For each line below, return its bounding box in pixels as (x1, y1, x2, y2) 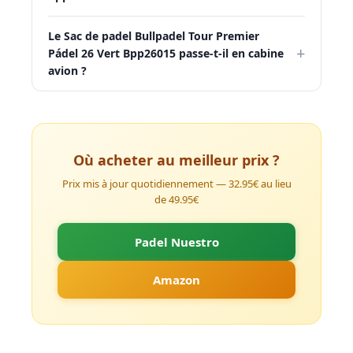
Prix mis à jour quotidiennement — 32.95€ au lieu (61, 176, 292, 191)
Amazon (153, 271, 200, 288)
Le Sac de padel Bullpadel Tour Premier (48, 28, 259, 43)
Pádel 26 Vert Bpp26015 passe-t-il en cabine (48, 45, 284, 61)
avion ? (48, 62, 87, 78)
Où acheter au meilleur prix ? (73, 150, 280, 169)
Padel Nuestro (134, 233, 219, 250)
